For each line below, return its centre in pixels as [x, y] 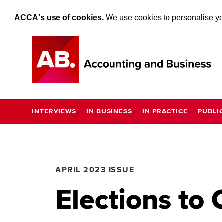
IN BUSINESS [109, 111]
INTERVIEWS [54, 111]
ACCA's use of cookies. [59, 17]
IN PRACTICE [165, 111]
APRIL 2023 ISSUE [95, 170]
